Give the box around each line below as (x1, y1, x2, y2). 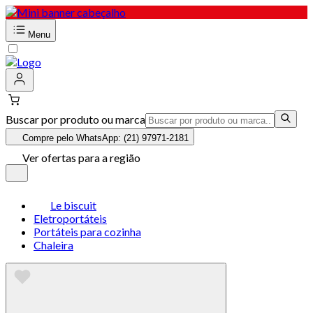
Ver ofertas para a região (22, 151, 140, 164)
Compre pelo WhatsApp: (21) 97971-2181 (22, 133, 189, 143)
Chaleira (34, 238, 73, 252)
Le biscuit (50, 198, 96, 212)
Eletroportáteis (34, 212, 107, 225)
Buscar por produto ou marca (6, 112, 145, 126)
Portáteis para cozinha (34, 225, 141, 238)
